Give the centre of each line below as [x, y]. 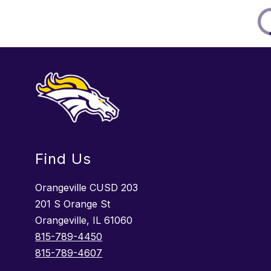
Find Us [64, 158]
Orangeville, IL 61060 [84, 220]
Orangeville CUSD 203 [87, 187]
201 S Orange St [73, 204]
